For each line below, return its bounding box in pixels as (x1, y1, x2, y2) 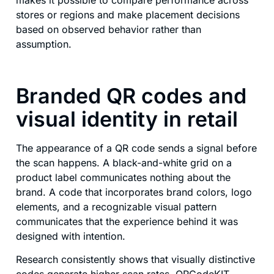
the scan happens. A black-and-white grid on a (16, 156, 232, 169)
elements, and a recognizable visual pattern (16, 200, 217, 213)
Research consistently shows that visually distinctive (16, 253, 255, 266)
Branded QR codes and (16, 83, 246, 108)
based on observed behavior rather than (16, 23, 201, 35)
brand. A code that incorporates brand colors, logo (16, 185, 252, 198)
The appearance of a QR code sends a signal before (16, 141, 257, 154)
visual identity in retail (16, 106, 238, 131)
